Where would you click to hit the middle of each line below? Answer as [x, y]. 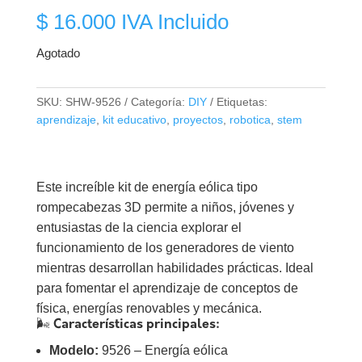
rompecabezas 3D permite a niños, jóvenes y [165, 207]
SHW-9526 [93, 102]
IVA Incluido [175, 22]
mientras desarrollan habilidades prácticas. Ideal [175, 268]
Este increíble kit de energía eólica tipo [147, 187]
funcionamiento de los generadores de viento [165, 248]
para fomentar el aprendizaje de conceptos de [167, 288]
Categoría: [159, 102]
